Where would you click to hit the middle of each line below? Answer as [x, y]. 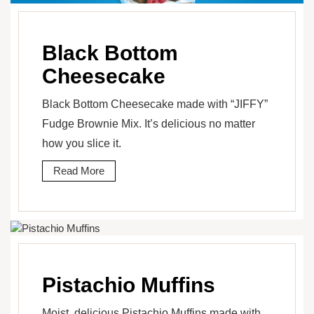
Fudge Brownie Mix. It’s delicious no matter [149, 124]
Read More [79, 171]
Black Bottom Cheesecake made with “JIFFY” [155, 104]
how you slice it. [82, 144]
